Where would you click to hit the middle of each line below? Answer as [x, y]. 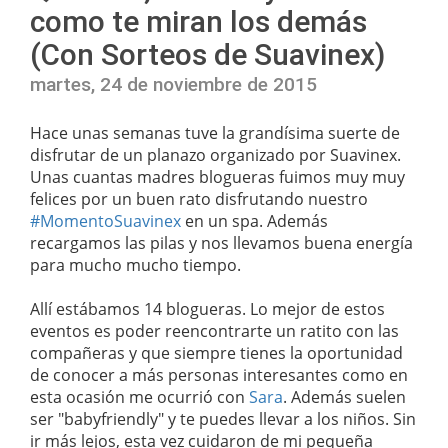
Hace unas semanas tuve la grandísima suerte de [215, 132]
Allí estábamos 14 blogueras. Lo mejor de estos [207, 308]
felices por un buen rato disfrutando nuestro [199, 198]
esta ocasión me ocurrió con [139, 396]
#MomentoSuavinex [105, 220]
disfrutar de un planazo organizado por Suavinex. [215, 154]
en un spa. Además [254, 220]
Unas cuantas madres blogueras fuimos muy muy [217, 176]
